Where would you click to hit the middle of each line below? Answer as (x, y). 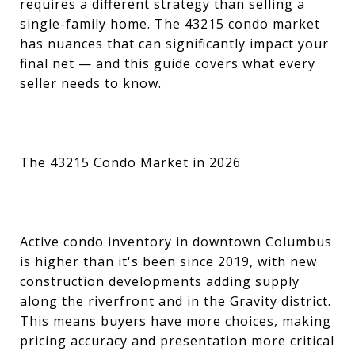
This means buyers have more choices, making (176, 321)
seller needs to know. (91, 83)
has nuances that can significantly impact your (174, 44)
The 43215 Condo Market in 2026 (130, 162)
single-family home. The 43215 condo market (170, 24)
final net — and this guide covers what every (168, 63)
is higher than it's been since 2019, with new (168, 261)
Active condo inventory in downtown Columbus (176, 242)
